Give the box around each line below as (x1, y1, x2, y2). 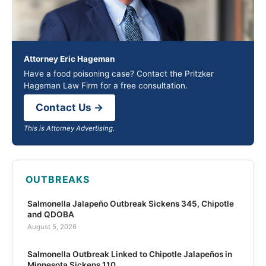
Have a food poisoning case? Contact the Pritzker (24, 68, 214, 78)
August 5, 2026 (27, 222, 77, 231)
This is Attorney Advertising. (24, 123, 115, 132)
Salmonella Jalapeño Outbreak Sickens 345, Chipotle (27, 199, 234, 209)
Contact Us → (36, 101, 103, 113)
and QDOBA (27, 210, 74, 220)
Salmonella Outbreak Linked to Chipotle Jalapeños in (27, 249, 232, 259)
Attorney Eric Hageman (24, 54, 115, 64)
